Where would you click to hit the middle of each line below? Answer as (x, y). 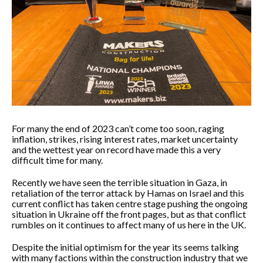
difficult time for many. (57, 160)
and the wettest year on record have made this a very (116, 149)
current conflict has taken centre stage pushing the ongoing (130, 203)
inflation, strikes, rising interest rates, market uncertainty (125, 139)
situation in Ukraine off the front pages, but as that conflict (129, 214)
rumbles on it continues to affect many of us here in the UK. (129, 225)
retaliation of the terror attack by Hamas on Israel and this (128, 193)
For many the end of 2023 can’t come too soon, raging (118, 128)
